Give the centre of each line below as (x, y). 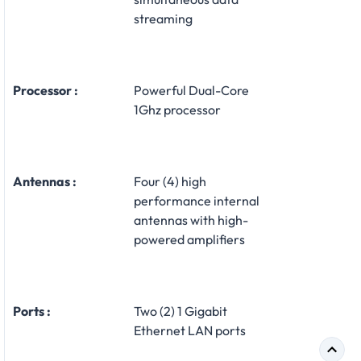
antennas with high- (191, 220)
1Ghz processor (177, 109)
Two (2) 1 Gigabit (180, 311)
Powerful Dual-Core (191, 90)
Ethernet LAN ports (190, 330)
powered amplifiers (189, 239)
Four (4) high (170, 181)
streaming (163, 18)
